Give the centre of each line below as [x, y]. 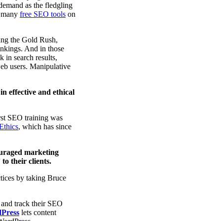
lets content [38, 212]
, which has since [45, 126]
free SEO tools [43, 14]
